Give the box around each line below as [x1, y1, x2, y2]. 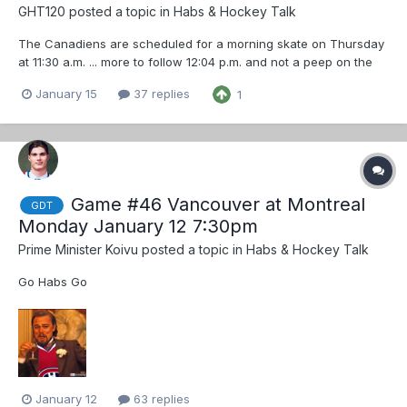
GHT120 [18, 3, 65, 19]
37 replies [130, 86, 190, 102]
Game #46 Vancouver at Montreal [71, 193, 365, 215]
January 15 [35, 86, 97, 102]
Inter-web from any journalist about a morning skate [18, 72, 314, 87]
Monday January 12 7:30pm [18, 214, 258, 237]
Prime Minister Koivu [18, 241, 138, 257]
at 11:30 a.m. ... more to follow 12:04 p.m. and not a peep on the [18, 54, 372, 69]
